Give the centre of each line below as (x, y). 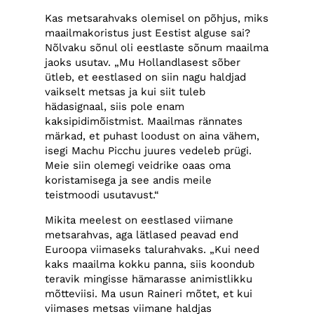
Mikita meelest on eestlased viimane (139, 220)
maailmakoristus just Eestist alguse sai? (148, 33)
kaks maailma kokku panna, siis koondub (150, 264)
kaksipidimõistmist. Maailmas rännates (144, 122)
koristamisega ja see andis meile (129, 180)
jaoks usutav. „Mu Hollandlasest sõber (143, 63)
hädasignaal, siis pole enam (115, 107)
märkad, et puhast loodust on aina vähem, (152, 136)
